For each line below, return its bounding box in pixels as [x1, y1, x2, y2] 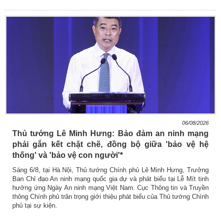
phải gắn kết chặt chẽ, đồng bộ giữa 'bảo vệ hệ [12, 140, 209, 148]
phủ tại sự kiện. [12, 201, 57, 209]
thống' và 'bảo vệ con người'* [12, 150, 123, 159]
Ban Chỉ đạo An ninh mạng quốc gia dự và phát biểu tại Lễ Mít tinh [12, 175, 209, 183]
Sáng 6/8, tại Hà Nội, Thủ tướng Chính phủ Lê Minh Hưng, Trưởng [12, 166, 209, 174]
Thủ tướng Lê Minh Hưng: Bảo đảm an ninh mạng [12, 129, 209, 138]
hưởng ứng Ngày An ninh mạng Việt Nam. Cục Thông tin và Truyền [12, 184, 209, 191]
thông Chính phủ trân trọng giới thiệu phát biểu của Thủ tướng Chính [12, 192, 209, 200]
